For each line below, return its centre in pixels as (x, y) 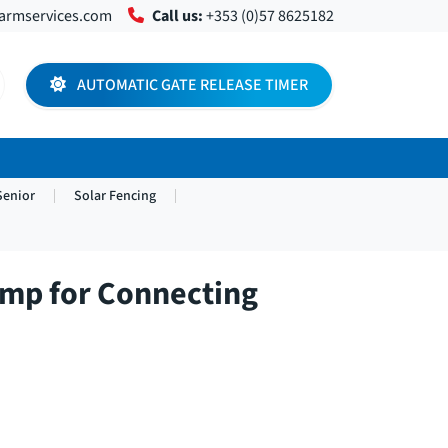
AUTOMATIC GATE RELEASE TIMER (191, 85)
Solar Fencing (115, 195)
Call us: (177, 16)
